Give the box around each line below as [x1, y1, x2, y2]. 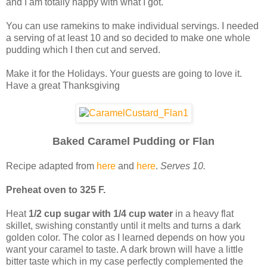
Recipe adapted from [6, 161, 97, 172]
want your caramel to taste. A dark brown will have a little [6, 244, 243, 255]
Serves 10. [160, 161, 206, 172]
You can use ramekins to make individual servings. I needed [6, 21, 259, 32]
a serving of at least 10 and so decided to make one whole [6, 33, 250, 44]
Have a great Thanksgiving [6, 80, 120, 91]
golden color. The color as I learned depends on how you [6, 232, 245, 243]
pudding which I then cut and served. [6, 45, 160, 55]
